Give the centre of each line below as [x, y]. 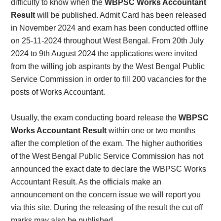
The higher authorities [164, 143]
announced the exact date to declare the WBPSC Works [109, 169]
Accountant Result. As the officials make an [86, 182]
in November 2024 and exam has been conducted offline [110, 28]
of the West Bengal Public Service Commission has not [107, 156]
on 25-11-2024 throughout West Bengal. [82, 41]
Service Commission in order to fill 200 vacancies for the [109, 79]
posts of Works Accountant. [58, 92]
